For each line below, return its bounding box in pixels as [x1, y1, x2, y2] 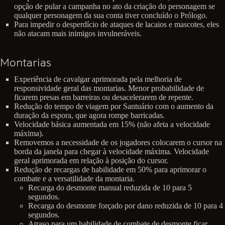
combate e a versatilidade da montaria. [14, 174, 135, 183]
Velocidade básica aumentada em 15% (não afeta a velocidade [14, 120, 210, 129]
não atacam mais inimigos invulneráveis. [14, 29, 142, 38]
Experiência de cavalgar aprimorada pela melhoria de [14, 74, 182, 83]
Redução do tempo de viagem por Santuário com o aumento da [14, 101, 213, 110]
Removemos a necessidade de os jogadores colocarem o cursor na [14, 138, 222, 147]
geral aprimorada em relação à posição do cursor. [14, 156, 168, 165]
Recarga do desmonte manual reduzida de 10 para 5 [28, 183, 192, 192]
